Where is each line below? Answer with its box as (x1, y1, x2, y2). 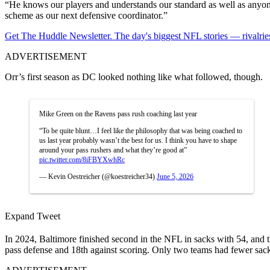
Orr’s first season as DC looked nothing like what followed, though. (5, 71, 263, 82)
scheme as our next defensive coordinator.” (5, 10, 168, 20)
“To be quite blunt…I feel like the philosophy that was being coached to (39, 126, 242, 135)
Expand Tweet (5, 210, 60, 221)
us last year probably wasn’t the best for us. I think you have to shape (39, 136, 237, 145)
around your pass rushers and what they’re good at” (39, 145, 187, 154)
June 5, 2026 (157, 172, 193, 181)
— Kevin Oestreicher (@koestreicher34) (39, 172, 157, 181)
